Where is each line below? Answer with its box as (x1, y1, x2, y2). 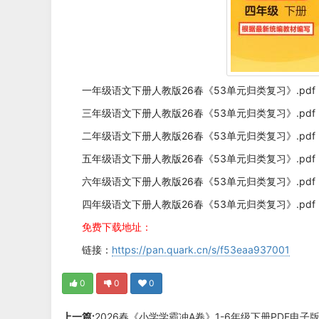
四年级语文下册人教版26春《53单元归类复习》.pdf (82, 198, 315, 210)
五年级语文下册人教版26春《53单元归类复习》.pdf (82, 152, 315, 164)
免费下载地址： (82, 221, 152, 233)
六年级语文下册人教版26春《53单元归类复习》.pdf (82, 175, 315, 187)
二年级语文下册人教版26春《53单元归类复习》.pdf (82, 130, 315, 142)
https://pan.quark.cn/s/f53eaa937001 (112, 244, 290, 256)
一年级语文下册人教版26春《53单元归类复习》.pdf (82, 84, 315, 96)
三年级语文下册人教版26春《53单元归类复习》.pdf (82, 107, 315, 119)
